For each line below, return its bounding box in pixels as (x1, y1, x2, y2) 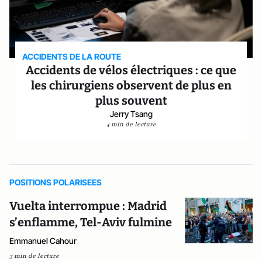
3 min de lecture (9, 251, 59, 260)
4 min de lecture (106, 120, 156, 129)
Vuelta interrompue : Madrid (9, 199, 167, 213)
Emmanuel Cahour (9, 236, 77, 246)
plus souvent (95, 94, 167, 108)
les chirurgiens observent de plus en (30, 78, 232, 92)
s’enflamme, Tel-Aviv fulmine (9, 215, 172, 229)
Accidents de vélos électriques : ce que (26, 63, 236, 77)
